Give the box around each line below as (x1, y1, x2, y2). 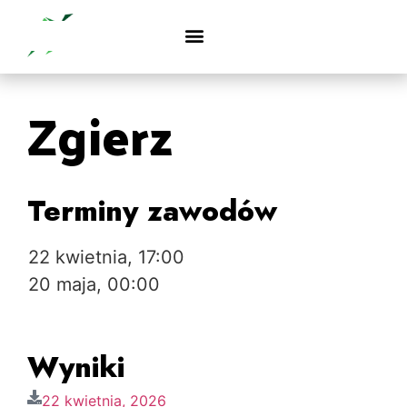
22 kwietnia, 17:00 (28, 245, 184, 268)
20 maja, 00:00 (28, 273, 160, 295)
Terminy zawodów (27, 189, 277, 232)
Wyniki (27, 345, 124, 388)
